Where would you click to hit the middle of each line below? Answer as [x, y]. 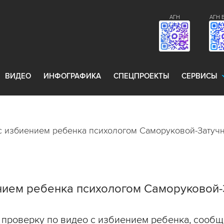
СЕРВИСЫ [199, 76]
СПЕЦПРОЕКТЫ [141, 76]
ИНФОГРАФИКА [72, 76]
